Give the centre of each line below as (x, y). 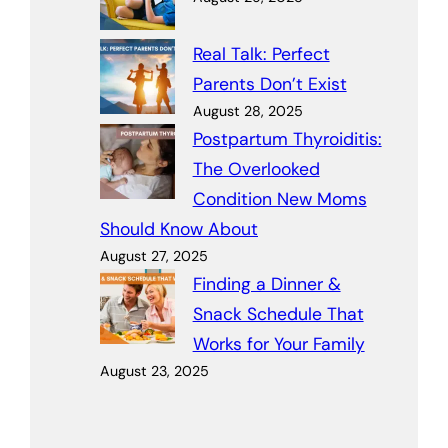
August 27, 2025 (154, 255)
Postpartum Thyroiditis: (287, 138)
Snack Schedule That (278, 313)
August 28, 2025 (247, 110)
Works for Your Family (278, 343)
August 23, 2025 (154, 370)
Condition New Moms (279, 198)
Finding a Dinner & (266, 283)
